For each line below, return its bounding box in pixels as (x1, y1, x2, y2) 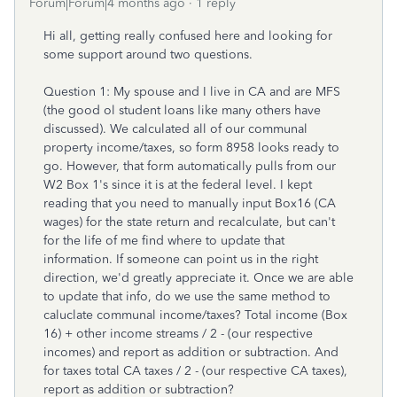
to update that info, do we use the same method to (43, 289, 331, 304)
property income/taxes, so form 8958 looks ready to (43, 140, 339, 155)
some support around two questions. (43, 47, 253, 62)
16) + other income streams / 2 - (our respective (43, 326, 313, 341)
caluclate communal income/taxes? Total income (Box (43, 307, 347, 323)
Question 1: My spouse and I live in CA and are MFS (43, 84, 340, 99)
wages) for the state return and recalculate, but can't (43, 214, 335, 230)
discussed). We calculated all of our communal (43, 121, 307, 136)
